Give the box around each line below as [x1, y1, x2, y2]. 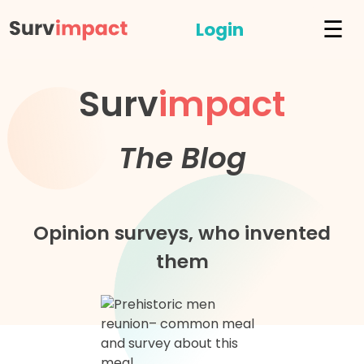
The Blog [118, 138, 246, 178]
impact [158, 80, 285, 128]
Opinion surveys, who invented [33, 219, 331, 246]
